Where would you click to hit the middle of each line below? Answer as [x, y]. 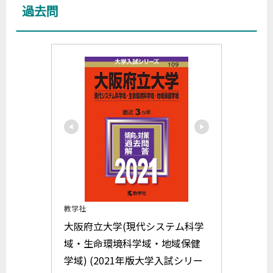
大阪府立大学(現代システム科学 [134, 226]
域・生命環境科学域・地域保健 [132, 243]
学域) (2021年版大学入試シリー [133, 261]
